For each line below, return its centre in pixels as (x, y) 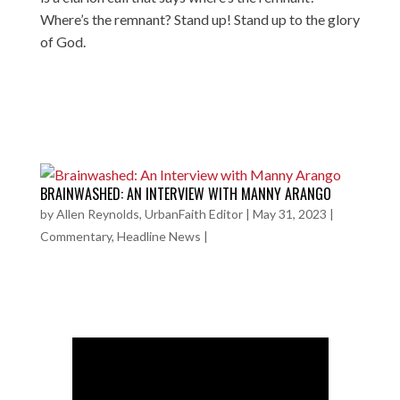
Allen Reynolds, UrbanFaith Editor (149, 213)
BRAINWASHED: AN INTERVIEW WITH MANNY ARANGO (185, 193)
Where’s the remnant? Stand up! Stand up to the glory (200, 19)
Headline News (158, 236)
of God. (62, 41)
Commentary (75, 236)
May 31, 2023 (289, 213)
